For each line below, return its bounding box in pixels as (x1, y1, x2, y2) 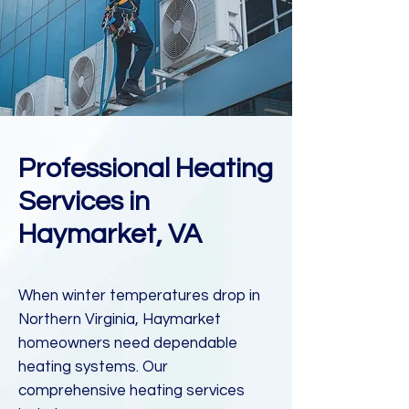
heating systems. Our (18, 359, 168, 375)
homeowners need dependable (18, 335, 237, 351)
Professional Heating (18, 154, 273, 183)
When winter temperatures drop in (18, 288, 260, 304)
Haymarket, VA (18, 220, 202, 248)
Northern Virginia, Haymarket (18, 311, 221, 328)
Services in (18, 187, 150, 215)
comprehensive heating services (18, 383, 245, 399)
